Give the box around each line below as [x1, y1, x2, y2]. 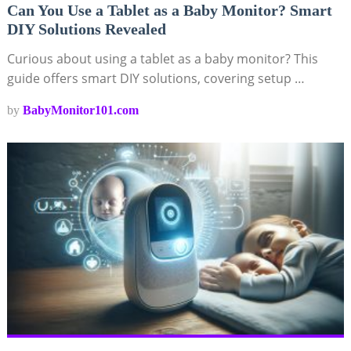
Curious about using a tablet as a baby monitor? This [6, 50, 318, 68]
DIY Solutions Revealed [6, 20, 166, 38]
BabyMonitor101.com [22, 103, 139, 118]
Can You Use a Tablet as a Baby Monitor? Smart [6, 2, 332, 20]
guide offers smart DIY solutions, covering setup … [6, 70, 305, 88]
